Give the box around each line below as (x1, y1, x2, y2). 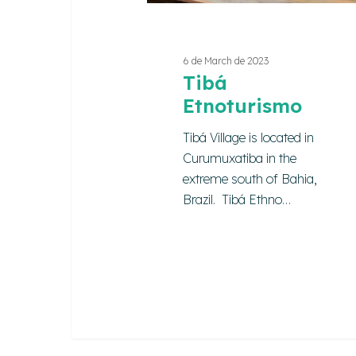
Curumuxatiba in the (183, 150, 297, 167)
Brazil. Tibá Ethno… (183, 192, 292, 208)
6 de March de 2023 (183, 55, 269, 68)
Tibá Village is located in (183, 130, 315, 146)
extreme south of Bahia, (183, 171, 318, 188)
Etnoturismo (183, 94, 303, 118)
